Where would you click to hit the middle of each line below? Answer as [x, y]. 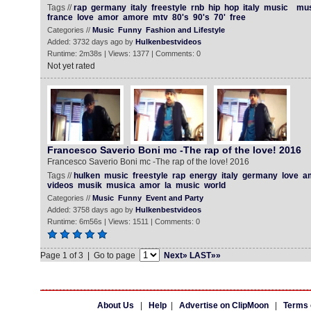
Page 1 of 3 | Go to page [90, 255]
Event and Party [174, 198]
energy [203, 176]
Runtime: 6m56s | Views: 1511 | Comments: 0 [123, 221]
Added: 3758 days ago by [91, 210]
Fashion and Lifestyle [185, 30]
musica [120, 185]
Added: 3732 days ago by [91, 42]
